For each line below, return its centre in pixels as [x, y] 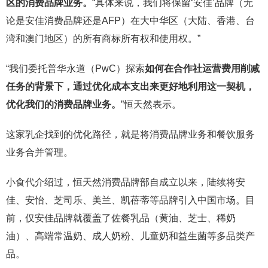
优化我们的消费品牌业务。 [63, 104]
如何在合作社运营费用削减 [202, 68]
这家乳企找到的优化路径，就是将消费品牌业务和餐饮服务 [130, 134]
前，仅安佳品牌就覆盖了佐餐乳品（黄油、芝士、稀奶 [121, 218]
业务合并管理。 [39, 152]
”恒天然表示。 [151, 104]
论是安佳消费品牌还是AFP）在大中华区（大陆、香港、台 [130, 21]
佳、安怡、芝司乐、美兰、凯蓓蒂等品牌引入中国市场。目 [130, 200]
